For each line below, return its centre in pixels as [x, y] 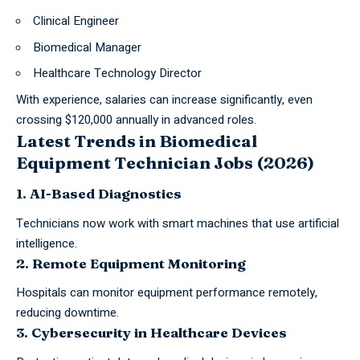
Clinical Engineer [76, 21]
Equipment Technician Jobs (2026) [165, 162]
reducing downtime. [67, 313]
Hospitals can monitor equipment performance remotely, [167, 293]
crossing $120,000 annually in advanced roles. [136, 119]
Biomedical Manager [87, 47]
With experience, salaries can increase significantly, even [164, 99]
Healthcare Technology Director [117, 74]
